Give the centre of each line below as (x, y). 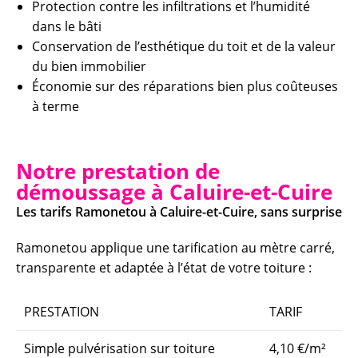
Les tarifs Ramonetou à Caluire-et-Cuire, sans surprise (179, 211)
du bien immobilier (89, 66)
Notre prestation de (118, 171)
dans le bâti (67, 26)
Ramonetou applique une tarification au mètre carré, (175, 247)
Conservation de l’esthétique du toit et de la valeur (184, 46)
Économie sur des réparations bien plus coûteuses (185, 86)
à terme (56, 106)
